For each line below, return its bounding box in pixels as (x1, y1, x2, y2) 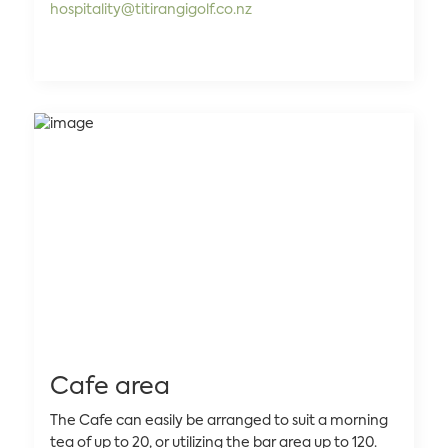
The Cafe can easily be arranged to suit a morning (50, 414, 388, 428)
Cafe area (50, 375, 170, 399)
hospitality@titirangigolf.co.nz (50, 3, 252, 17)
